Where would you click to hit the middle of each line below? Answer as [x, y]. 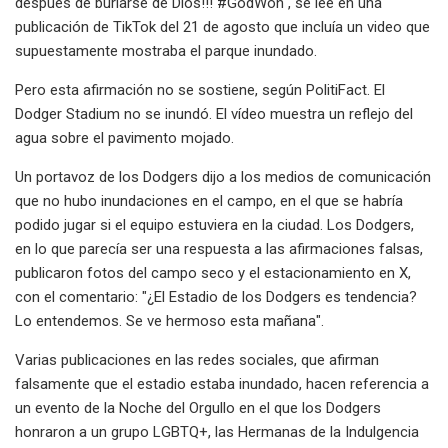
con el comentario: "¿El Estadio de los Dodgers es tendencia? [216, 296]
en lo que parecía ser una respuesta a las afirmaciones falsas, [219, 248]
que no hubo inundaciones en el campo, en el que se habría [209, 200]
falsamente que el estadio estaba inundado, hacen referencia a [222, 383]
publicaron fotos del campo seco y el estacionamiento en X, [213, 272]
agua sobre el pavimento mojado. [124, 137]
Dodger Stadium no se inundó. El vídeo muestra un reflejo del [214, 113]
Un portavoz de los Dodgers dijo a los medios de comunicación [223, 176]
